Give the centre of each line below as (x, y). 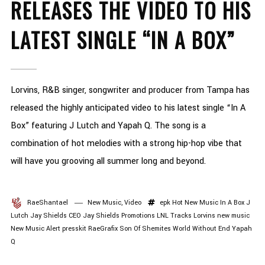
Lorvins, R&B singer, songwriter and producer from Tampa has (130, 91)
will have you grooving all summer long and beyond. (108, 161)
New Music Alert (35, 229)
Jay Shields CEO (55, 216)
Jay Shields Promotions (119, 216)
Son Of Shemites (145, 229)
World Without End (201, 229)
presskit (74, 229)
